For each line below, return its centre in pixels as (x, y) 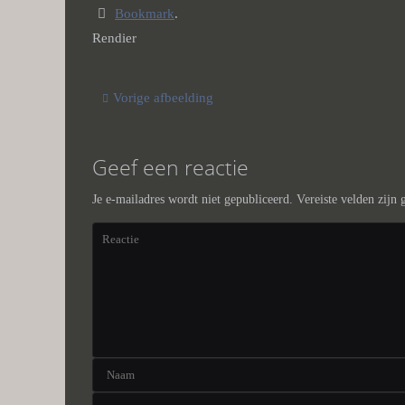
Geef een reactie (170, 168)
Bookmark (145, 14)
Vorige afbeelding (164, 98)
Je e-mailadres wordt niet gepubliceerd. (193, 200)
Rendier (114, 38)
